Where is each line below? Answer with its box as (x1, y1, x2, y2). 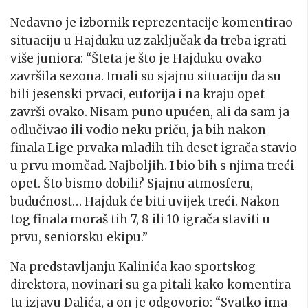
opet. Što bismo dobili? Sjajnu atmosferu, (10, 175, 253, 191)
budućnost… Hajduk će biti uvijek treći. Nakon (10, 193, 280, 209)
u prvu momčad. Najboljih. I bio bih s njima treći (10, 157, 294, 173)
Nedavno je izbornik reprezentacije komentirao (10, 14, 293, 30)
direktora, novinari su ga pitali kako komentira (10, 276, 291, 292)
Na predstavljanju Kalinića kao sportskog (10, 258, 256, 274)
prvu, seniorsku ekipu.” (10, 229, 148, 245)
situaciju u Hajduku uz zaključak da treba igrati (10, 32, 287, 48)
